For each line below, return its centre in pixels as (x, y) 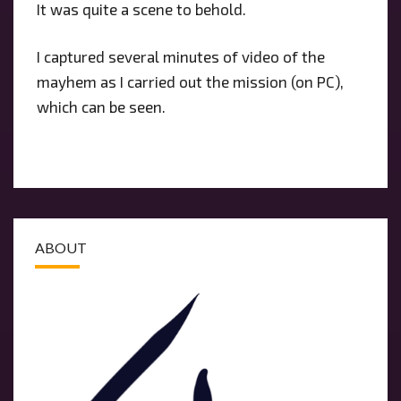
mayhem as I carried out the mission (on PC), (190, 82)
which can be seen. (101, 107)
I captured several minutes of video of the (180, 57)
